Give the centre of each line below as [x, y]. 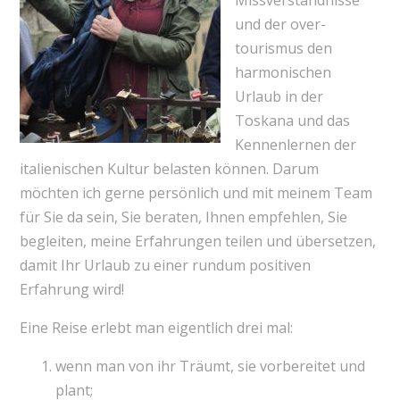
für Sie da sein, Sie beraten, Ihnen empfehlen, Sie [183, 217]
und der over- [280, 25]
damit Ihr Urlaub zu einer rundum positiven [165, 266]
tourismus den [283, 49]
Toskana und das [292, 121]
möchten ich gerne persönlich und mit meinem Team [196, 193]
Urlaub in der [279, 97]
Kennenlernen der [295, 145]
